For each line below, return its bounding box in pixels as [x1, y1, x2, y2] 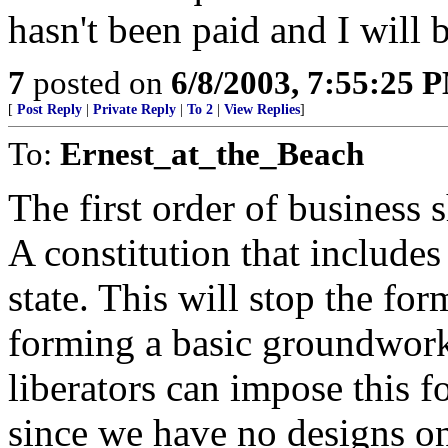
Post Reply [17, 102, 82, 117]
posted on [25, 64, 171, 101]
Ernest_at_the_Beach [60, 135, 364, 172]
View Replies [224, 102, 300, 117]
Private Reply [93, 102, 176, 117]
